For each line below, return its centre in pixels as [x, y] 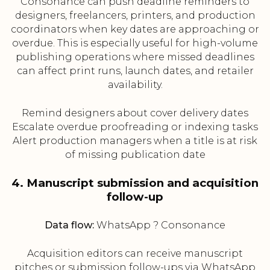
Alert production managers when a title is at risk [135, 141]
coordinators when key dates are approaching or [135, 30]
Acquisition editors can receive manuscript [135, 254]
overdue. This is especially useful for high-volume [135, 43]
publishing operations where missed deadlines [135, 57]
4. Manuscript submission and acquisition [135, 183]
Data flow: [69, 225]
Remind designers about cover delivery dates [135, 113]
